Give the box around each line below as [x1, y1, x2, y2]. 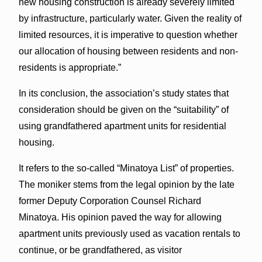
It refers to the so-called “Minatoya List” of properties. [18, 163, 234, 173]
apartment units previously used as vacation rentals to [18, 228, 240, 239]
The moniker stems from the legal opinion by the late [18, 179, 235, 189]
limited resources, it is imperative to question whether [18, 29, 237, 40]
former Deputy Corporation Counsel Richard [18, 195, 201, 206]
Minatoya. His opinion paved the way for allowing [18, 212, 222, 222]
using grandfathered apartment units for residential [18, 120, 226, 131]
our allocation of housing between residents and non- [18, 46, 238, 56]
